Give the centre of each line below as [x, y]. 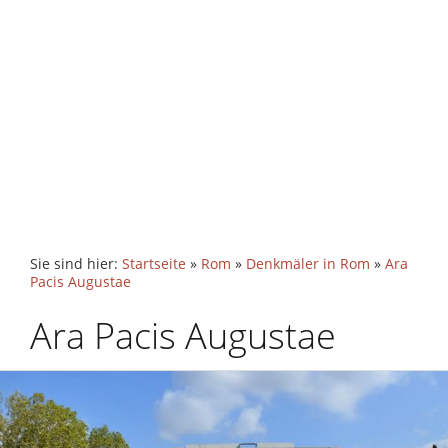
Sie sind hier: [76, 264]
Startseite [154, 264]
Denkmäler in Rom [308, 264]
